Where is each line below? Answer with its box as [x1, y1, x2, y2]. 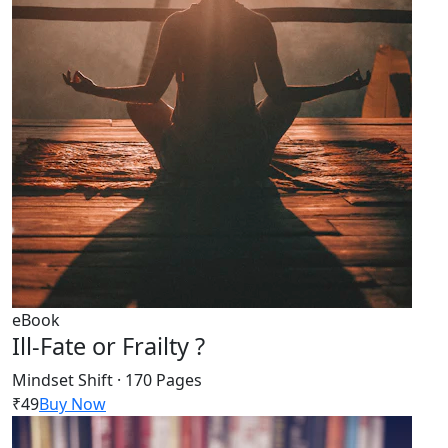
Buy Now [39, 393, 106, 416]
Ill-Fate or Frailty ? [12, 330, 205, 363]
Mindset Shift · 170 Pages [12, 369, 202, 392]
